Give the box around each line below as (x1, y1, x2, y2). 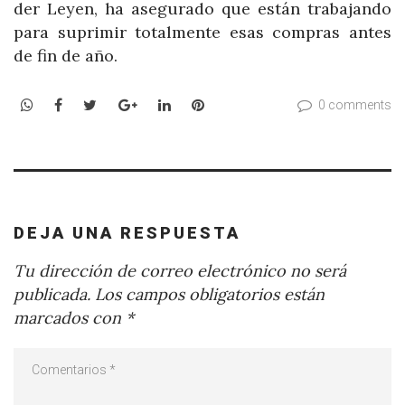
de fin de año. (14, 44, 118, 66)
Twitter (96, 95, 150, 114)
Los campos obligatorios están (90, 283, 325, 305)
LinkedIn (169, 95, 231, 114)
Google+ (136, 95, 194, 114)
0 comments (318, 98, 391, 113)
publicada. (14, 283, 90, 305)
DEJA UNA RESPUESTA (14, 222, 240, 242)
